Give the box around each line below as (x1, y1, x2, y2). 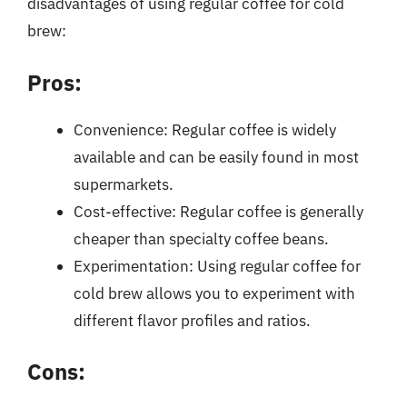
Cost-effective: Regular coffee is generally (74, 201, 363, 222)
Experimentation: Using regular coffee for (74, 255, 361, 276)
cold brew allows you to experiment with (74, 283, 355, 303)
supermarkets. (74, 174, 174, 194)
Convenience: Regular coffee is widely (74, 119, 336, 140)
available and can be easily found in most (74, 146, 359, 167)
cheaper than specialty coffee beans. (74, 228, 329, 249)
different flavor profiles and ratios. (74, 310, 311, 331)
